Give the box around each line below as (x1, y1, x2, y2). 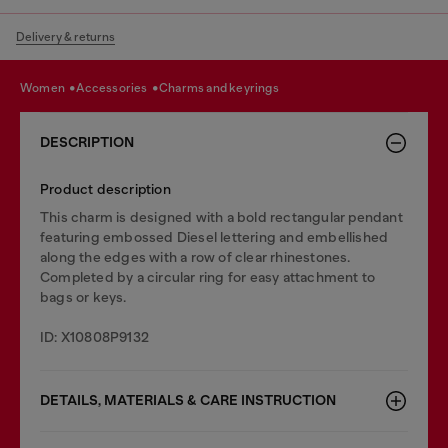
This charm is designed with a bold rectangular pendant (40, 209, 403, 225)
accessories (84, 80, 150, 95)
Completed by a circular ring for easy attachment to (40, 269, 376, 285)
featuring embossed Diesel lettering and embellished (40, 229, 389, 245)
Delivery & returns (16, 30, 115, 44)
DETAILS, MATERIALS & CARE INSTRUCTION (40, 392, 336, 409)
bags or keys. (40, 289, 127, 305)
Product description (40, 181, 171, 197)
